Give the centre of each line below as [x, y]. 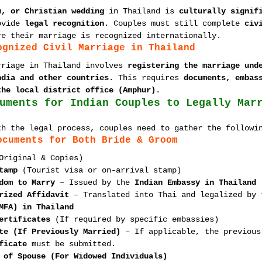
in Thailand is [142, 11]
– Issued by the [95, 182]
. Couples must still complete [174, 23]
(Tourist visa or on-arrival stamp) [99, 170]
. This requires [146, 78]
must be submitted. [71, 244]
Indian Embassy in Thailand [195, 182]
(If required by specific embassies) [135, 219]
